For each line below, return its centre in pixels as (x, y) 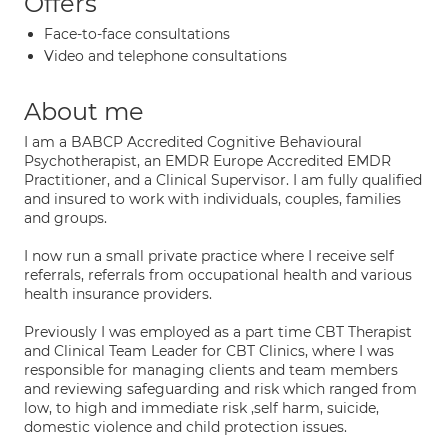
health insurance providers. (118, 294)
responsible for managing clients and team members (211, 370)
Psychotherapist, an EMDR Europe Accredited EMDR (207, 161)
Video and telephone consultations (165, 56)
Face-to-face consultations (137, 34)
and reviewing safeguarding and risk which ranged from (220, 389)
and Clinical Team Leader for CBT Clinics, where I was (209, 351)
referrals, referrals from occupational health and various (218, 275)
